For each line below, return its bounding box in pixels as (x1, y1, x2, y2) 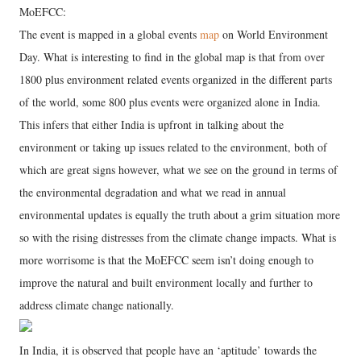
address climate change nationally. (19, 297, 174, 313)
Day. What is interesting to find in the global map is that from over (19, 49, 325, 64)
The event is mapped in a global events (19, 27, 200, 42)
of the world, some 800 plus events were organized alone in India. (19, 94, 321, 110)
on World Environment (219, 27, 328, 42)
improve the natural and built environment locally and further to (19, 275, 313, 290)
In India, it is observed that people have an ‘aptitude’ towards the (19, 342, 317, 358)
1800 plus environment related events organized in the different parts (19, 72, 332, 87)
